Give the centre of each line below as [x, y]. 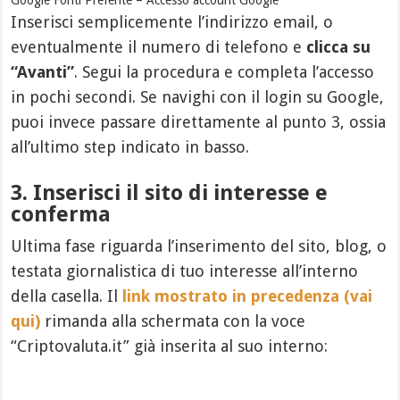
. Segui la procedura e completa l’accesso [225, 71]
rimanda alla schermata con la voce [173, 321]
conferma [61, 214]
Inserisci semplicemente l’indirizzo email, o [172, 21]
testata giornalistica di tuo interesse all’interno [185, 271]
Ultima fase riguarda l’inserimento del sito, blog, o [199, 246]
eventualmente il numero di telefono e [159, 46]
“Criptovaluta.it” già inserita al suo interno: [170, 346]
